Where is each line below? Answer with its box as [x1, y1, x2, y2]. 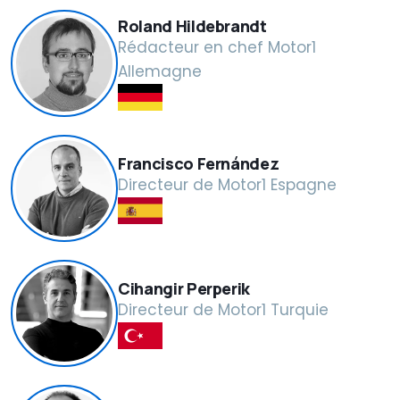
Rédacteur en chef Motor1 [118, 37, 316, 58]
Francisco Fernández [118, 152, 279, 174]
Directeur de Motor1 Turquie [118, 298, 329, 321]
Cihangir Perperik [118, 277, 251, 299]
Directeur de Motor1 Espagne [118, 173, 337, 196]
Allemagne [118, 61, 202, 82]
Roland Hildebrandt [118, 15, 267, 37]
